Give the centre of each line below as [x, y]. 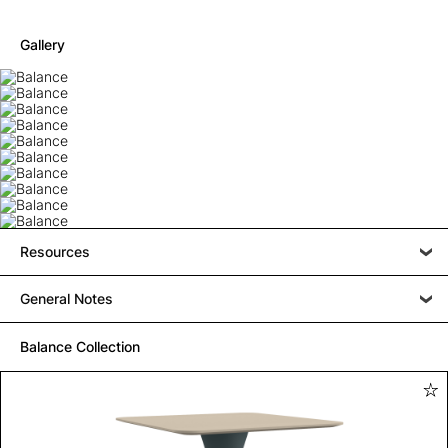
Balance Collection [80, 346]
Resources [55, 251]
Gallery [42, 44]
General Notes [66, 298]
